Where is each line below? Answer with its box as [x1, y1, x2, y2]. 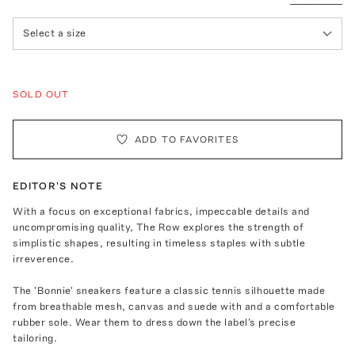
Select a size [23, 27, 86, 40]
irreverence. [13, 252, 74, 265]
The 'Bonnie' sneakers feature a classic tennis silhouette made [13, 284, 326, 296]
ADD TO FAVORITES [134, 133, 240, 145]
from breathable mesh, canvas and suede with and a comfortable [13, 300, 335, 312]
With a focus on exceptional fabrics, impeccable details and [13, 204, 310, 217]
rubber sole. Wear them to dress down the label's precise [13, 315, 296, 328]
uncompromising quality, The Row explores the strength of [13, 220, 304, 233]
